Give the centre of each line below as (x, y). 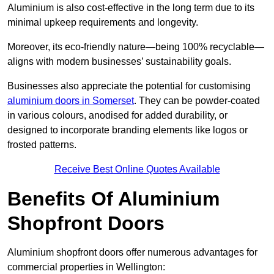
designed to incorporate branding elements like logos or (128, 130)
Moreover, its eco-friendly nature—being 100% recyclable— (136, 47)
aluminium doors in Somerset (71, 101)
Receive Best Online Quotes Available (137, 169)
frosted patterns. (42, 145)
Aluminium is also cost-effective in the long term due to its (131, 8)
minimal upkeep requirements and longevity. (103, 23)
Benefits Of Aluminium (113, 199)
